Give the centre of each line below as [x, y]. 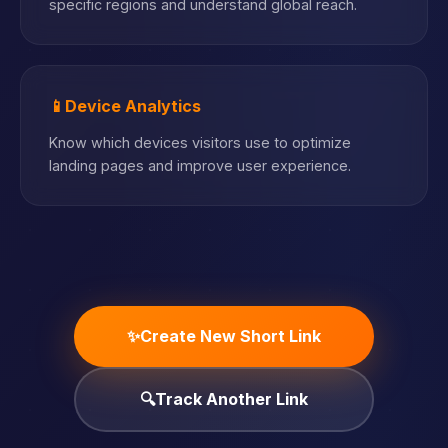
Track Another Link [231, 399]
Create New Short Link [230, 336]
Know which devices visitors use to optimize [200, 142]
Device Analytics [133, 106]
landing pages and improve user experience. [200, 165]
